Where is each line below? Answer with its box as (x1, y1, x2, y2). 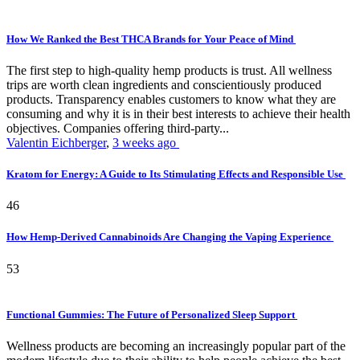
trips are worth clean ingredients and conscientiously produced (6, 77, 321, 92)
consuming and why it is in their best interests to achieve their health (6, 106, 350, 121)
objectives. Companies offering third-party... (6, 121, 229, 135)
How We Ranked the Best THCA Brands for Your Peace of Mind (6, 32, 296, 45)
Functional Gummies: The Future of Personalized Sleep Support (6, 308, 297, 321)
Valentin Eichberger (6, 135, 106, 149)
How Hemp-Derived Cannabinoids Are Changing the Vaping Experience (6, 231, 333, 243)
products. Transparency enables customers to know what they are (6, 92, 336, 106)
